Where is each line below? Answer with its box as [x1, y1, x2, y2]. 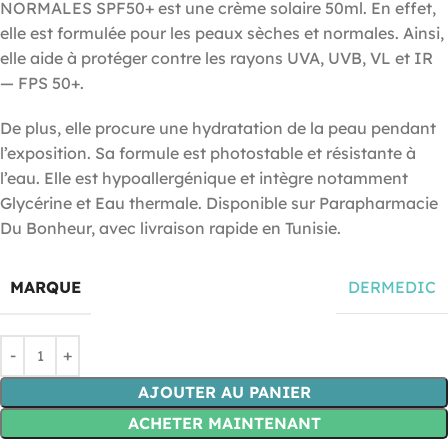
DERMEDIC [348, 277, 436, 298]
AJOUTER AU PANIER [137, 381, 311, 402]
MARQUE [10, 276, 81, 297]
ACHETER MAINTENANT [127, 412, 321, 433]
